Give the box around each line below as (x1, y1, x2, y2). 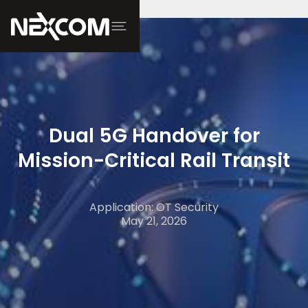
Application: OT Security (89, 199, 219, 215)
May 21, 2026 (121, 213, 187, 229)
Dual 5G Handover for (48, 122, 260, 149)
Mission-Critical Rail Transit (18, 147, 290, 174)
